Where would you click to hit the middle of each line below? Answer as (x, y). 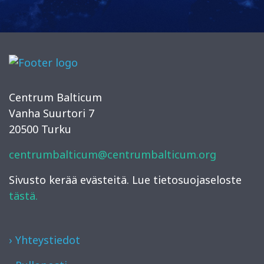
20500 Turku (40, 129)
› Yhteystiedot (44, 240)
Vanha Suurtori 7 (52, 113)
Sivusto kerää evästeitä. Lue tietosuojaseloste (125, 179)
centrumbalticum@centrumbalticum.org (113, 154)
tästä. (23, 195)
